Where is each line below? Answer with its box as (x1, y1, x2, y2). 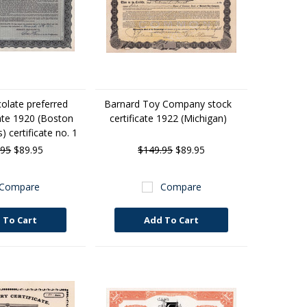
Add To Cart (144, 214, 199, 226)
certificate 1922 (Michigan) (109, 112, 227, 125)
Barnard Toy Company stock (104, 97, 232, 110)
